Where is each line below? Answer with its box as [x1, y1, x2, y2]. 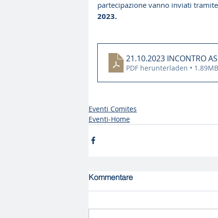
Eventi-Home [89, 114, 130, 124]
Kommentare [89, 172, 133, 182]
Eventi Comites [89, 104, 137, 113]
